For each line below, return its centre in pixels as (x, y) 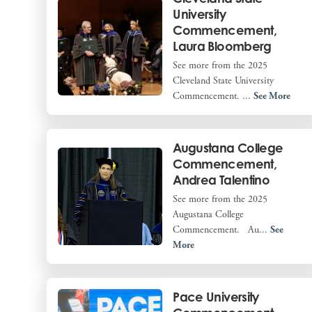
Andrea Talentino (221, 179)
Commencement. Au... (222, 229)
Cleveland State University (224, 80)
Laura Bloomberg (222, 46)
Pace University (216, 296)
